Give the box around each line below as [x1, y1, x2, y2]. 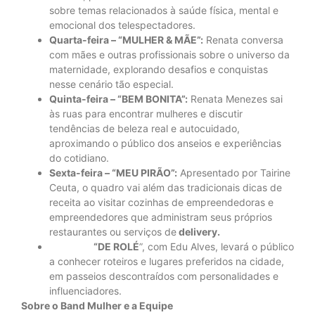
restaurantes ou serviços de [49, 226, 176, 238]
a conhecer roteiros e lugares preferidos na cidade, [49, 255, 284, 268]
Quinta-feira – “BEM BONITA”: [49, 93, 188, 105]
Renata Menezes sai [188, 93, 283, 105]
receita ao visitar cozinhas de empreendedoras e [49, 196, 274, 209]
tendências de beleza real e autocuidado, [49, 122, 240, 135]
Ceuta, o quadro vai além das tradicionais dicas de [49, 181, 282, 194]
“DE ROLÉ [49, 240, 139, 253]
